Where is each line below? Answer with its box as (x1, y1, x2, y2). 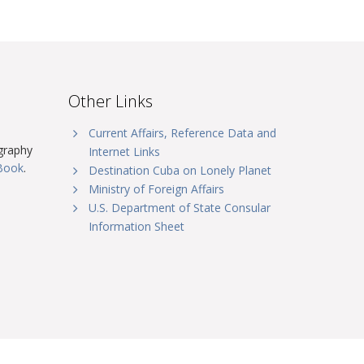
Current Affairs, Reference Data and (88, 125, 276, 141)
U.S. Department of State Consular (88, 200, 271, 215)
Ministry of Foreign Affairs (88, 181, 224, 197)
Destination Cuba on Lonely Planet (88, 162, 271, 178)
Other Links (67, 90, 153, 112)
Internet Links (88, 144, 160, 159)
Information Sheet (88, 219, 184, 234)
